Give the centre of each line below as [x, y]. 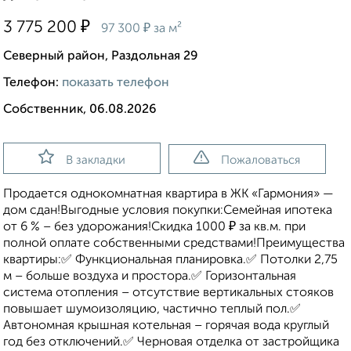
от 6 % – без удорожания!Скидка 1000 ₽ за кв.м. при [154, 228]
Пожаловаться [261, 161]
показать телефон [116, 83]
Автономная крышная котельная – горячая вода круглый [166, 326]
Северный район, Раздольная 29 [101, 57]
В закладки [95, 161]
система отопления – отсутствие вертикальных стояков [168, 293]
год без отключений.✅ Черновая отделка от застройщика [171, 343]
